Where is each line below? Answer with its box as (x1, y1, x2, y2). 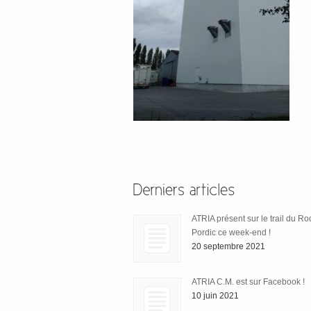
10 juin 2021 (192, 290, 239, 301)
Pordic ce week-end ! (192, 227, 271, 237)
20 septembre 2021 (192, 241, 265, 251)
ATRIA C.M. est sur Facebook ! (192, 276, 305, 287)
